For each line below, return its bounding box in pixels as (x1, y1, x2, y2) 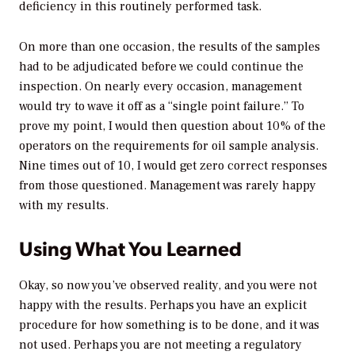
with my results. (19, 197, 109, 213)
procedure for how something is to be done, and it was (19, 317, 319, 334)
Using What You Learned (19, 234, 242, 261)
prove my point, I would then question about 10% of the (19, 117, 326, 134)
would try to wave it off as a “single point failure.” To (19, 97, 304, 114)
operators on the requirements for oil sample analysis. (19, 137, 319, 154)
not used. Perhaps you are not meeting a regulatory (19, 337, 302, 353)
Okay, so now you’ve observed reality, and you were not (19, 277, 317, 294)
